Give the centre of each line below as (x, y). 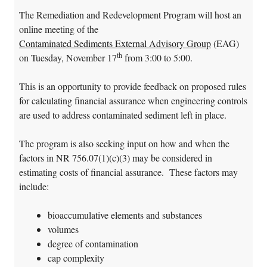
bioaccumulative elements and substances (125, 215)
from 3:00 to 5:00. (157, 57)
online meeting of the (59, 29)
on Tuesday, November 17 (68, 57)
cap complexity (76, 257)
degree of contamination (93, 243)
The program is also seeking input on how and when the (124, 143)
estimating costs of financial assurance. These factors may (128, 172)
